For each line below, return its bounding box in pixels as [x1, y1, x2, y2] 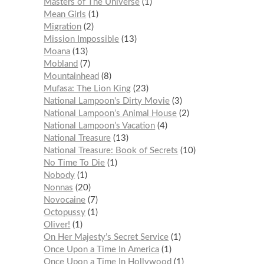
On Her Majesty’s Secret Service [44, 232, 169, 242]
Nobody [44, 170, 75, 180]
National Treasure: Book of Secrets [44, 146, 179, 155]
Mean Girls [44, 9, 87, 19]
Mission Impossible [44, 34, 120, 44]
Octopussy [44, 207, 86, 217]
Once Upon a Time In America [44, 245, 160, 254]
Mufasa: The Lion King [44, 84, 131, 93]
